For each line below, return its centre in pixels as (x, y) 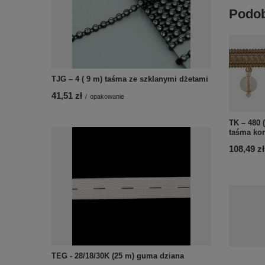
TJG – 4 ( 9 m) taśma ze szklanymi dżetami (130, 79)
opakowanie (107, 96)
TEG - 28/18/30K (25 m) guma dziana (118, 256)
